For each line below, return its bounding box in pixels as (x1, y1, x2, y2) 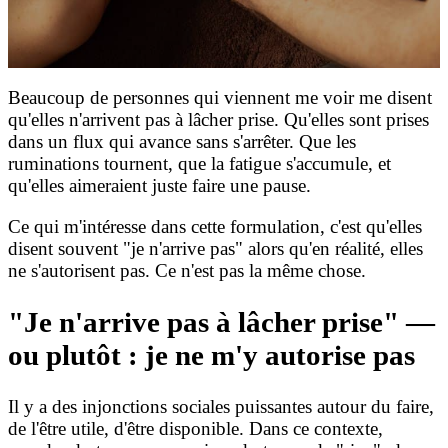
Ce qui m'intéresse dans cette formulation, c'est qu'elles (8, 216, 422, 238)
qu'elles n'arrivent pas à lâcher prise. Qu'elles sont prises (8, 108, 429, 130)
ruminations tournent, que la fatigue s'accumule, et (8, 152, 391, 174)
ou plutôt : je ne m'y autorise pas (8, 338, 415, 371)
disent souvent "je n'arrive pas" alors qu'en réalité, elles (8, 238, 423, 260)
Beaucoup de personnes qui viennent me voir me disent (8, 86, 432, 108)
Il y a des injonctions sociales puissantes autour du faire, (8, 395, 434, 417)
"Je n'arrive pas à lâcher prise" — (8, 305, 435, 338)
